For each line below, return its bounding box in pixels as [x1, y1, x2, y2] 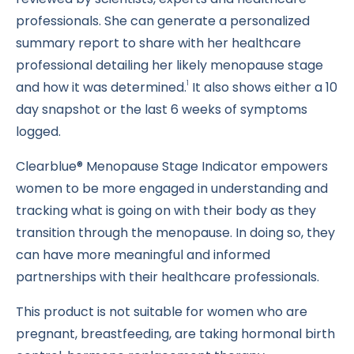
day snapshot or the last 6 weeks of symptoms [16, 100, 307, 119]
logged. [16, 122, 61, 141]
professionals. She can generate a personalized [16, 12, 310, 31]
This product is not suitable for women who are [16, 303, 307, 322]
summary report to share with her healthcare [16, 34, 301, 53]
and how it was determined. [16, 78, 186, 97]
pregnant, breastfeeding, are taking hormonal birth [16, 325, 335, 344]
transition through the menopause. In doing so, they [16, 224, 335, 243]
